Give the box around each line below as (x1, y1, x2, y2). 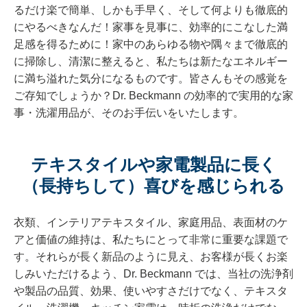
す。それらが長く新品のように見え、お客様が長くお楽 (14, 251, 288, 263)
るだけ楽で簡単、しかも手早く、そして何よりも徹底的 (14, 4, 288, 16)
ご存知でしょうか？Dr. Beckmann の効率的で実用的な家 (14, 90, 293, 102)
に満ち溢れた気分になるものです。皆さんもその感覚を (14, 73, 288, 85)
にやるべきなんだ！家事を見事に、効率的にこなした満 (14, 21, 288, 34)
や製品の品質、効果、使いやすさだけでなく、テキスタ (14, 285, 288, 297)
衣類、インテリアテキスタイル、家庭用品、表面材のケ (14, 217, 288, 229)
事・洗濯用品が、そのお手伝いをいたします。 (14, 107, 244, 119)
